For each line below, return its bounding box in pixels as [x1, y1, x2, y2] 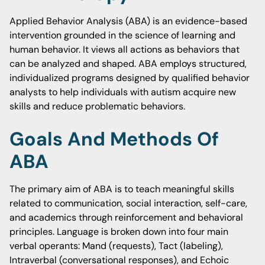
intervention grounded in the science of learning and [9, 29, 235, 41]
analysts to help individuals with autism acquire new [9, 86, 236, 98]
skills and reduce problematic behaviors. [9, 100, 185, 112]
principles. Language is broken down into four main [9, 225, 228, 238]
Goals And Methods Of [9, 127, 219, 151]
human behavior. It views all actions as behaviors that [9, 43, 240, 56]
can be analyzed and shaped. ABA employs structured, [9, 57, 247, 70]
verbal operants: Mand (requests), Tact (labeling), [9, 240, 223, 252]
